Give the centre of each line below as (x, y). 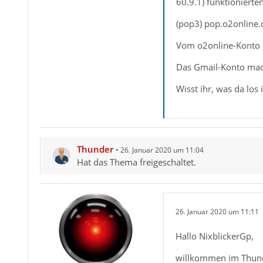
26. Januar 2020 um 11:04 (162, 150)
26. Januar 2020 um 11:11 (217, 211)
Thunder (95, 149)
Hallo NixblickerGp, (214, 236)
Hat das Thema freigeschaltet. (136, 162)
